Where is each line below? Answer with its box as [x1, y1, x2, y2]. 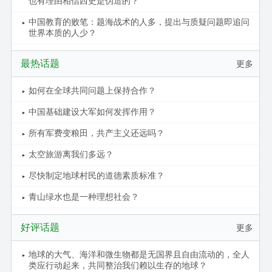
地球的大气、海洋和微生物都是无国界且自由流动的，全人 [28, 249, 250, 259]
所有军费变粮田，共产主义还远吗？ [28, 127, 165, 138]
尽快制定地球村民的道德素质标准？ [28, 170, 165, 180]
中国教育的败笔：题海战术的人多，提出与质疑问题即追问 [28, 16, 250, 27]
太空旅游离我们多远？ [28, 149, 114, 159]
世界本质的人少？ [28, 27, 97, 38]
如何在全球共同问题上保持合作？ [28, 85, 156, 95]
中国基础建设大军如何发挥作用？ [28, 106, 156, 117]
